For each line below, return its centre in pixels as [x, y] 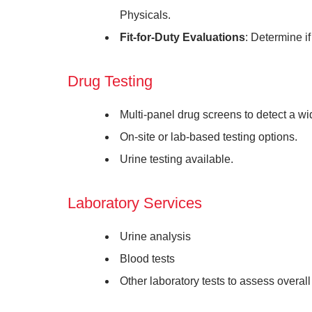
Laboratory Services [135, 203]
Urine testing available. [177, 159]
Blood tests [147, 259]
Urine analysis [155, 236]
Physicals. [145, 15]
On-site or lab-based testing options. [209, 137]
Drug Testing [110, 81]
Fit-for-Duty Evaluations [182, 37]
